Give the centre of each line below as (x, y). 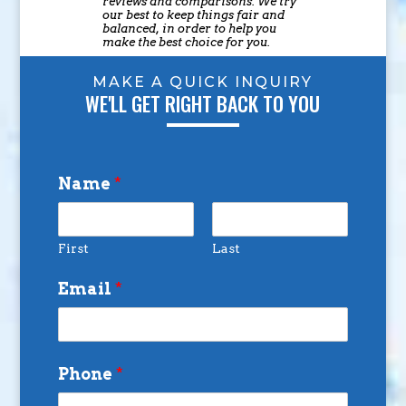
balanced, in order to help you (189, 28)
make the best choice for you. (186, 42)
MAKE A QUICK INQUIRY (203, 82)
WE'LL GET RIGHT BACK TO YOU (203, 103)
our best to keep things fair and (193, 14)
